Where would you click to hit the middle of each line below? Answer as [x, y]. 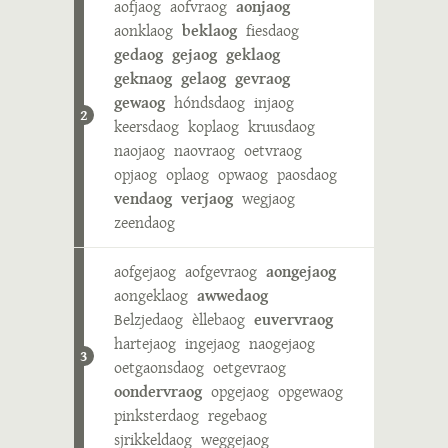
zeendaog [144, 222]
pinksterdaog [156, 415]
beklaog [209, 30]
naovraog [204, 150]
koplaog [213, 126]
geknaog [143, 78]
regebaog [237, 415]
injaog [274, 102]
